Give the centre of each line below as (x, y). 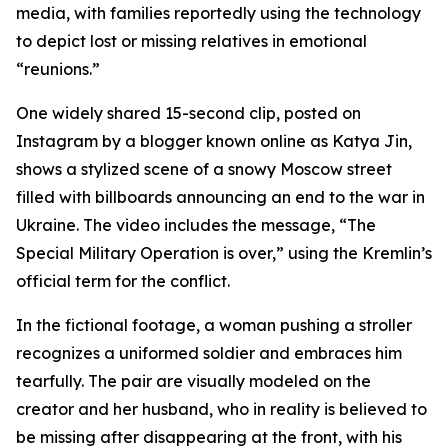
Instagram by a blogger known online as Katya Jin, (214, 141)
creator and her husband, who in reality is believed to (221, 409)
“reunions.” (58, 69)
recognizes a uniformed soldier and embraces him (209, 353)
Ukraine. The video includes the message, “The (196, 225)
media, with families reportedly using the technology (218, 13)
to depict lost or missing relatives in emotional (191, 41)
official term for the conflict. (123, 281)
